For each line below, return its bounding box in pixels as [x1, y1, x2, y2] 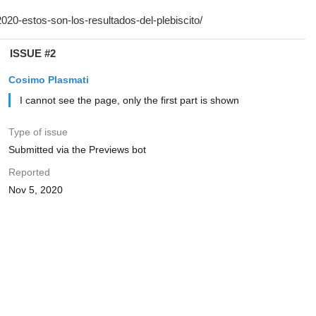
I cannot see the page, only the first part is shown [19, 95, 239, 106]
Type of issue [8, 126, 68, 138]
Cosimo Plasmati [8, 74, 89, 85]
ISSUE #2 [9, 47, 56, 59]
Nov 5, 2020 [8, 184, 63, 195]
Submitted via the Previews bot [8, 144, 146, 155]
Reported [8, 166, 50, 178]
